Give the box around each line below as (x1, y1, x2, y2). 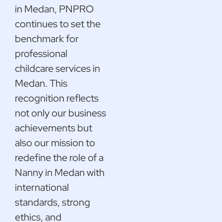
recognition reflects (15, 91, 99, 105)
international (15, 180, 69, 194)
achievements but (15, 121, 92, 134)
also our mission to (15, 136, 95, 149)
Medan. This (15, 76, 67, 90)
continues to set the (15, 17, 101, 30)
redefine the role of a (15, 151, 104, 164)
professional (15, 47, 67, 60)
